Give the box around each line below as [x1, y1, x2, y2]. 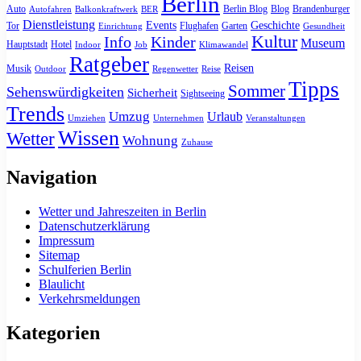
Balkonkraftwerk [75, 5, 138, 15]
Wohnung [122, 133, 178, 149]
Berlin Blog [223, 3, 268, 15]
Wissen [58, 127, 119, 151]
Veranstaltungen [246, 114, 305, 123]
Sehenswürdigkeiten [6, 84, 124, 101]
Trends [6, 102, 64, 127]
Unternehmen [153, 114, 204, 123]
